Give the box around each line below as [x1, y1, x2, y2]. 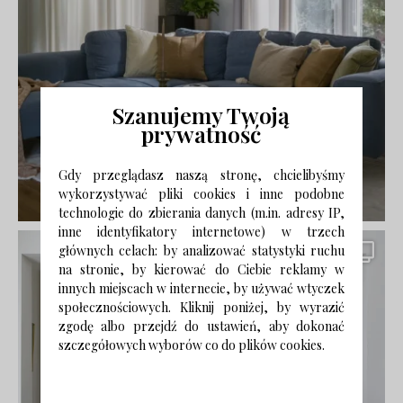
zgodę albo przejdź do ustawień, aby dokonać [58, 317, 345, 335]
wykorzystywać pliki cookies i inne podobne [58, 184, 345, 202]
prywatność [141, 118, 262, 148]
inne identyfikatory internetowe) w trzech [58, 222, 345, 240]
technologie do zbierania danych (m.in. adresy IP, [58, 203, 345, 221]
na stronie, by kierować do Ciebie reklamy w [58, 260, 345, 278]
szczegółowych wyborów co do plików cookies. [58, 336, 325, 354]
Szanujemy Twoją [112, 99, 291, 130]
